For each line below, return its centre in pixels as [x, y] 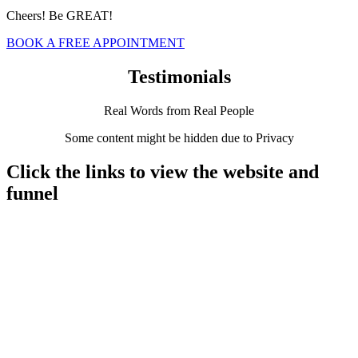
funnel [32, 193]
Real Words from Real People [179, 110]
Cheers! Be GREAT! [60, 15]
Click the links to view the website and [163, 171]
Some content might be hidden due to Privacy [179, 137]
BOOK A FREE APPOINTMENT [95, 42]
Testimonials [179, 76]
